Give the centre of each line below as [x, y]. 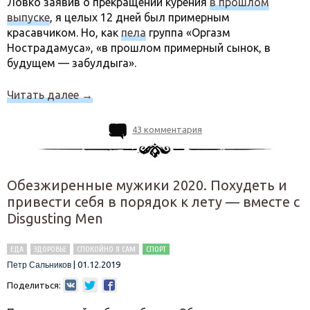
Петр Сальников [39, 265]
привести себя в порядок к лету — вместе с [153, 202]
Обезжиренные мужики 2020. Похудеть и [147, 185]
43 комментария [167, 129]
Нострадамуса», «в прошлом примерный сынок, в [139, 48]
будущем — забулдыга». [72, 63]
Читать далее [44, 95]
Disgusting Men [55, 218]
